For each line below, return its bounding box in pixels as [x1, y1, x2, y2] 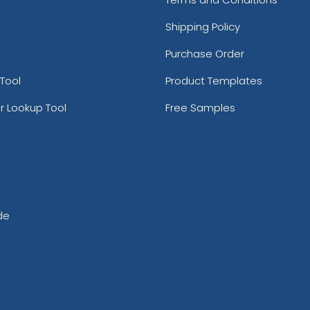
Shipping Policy [165, 19, 240, 35]
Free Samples [165, 100, 235, 116]
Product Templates [165, 73, 262, 89]
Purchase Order [165, 46, 244, 62]
